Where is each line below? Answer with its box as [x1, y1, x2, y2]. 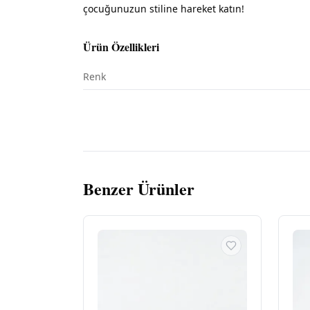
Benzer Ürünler [83, 176, 194, 201]
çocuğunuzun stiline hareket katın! [83, 2, 244, 15]
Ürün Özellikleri [83, 39, 159, 55]
